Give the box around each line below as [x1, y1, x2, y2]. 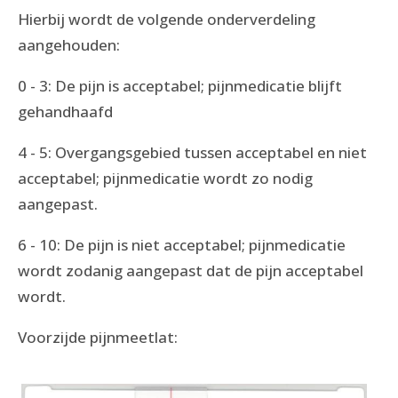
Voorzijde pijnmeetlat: [18, 327, 178, 347]
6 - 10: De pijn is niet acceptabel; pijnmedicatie [18, 235, 346, 255]
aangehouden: [18, 35, 120, 55]
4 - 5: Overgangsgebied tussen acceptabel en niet [18, 142, 367, 163]
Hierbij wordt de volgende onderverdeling [18, 9, 315, 29]
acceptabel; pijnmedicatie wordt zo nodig [18, 168, 313, 188]
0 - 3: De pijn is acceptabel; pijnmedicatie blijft [18, 76, 342, 96]
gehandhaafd [18, 101, 113, 122]
